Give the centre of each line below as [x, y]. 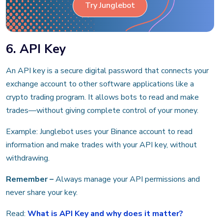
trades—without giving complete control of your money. [102, 110]
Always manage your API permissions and [128, 179]
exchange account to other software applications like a [100, 84]
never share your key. [42, 192]
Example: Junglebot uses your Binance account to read [99, 131]
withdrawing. [28, 158]
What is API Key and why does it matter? [105, 213]
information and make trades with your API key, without [101, 145]
